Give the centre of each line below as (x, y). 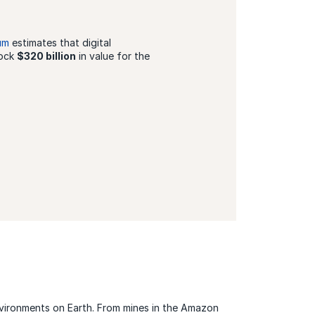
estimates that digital (60, 43)
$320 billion (46, 56)
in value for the (112, 56)
